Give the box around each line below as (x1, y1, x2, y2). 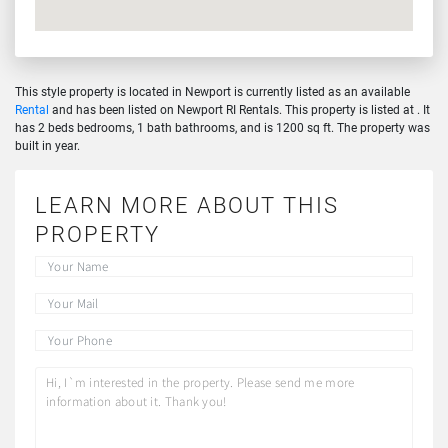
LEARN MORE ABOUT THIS (35, 189, 339, 219)
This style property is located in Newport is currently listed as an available (15, 82, 410, 99)
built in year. (15, 136, 80, 153)
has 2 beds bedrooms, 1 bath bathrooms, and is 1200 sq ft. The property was (15, 118, 430, 135)
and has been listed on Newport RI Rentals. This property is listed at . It (49, 100, 430, 117)
